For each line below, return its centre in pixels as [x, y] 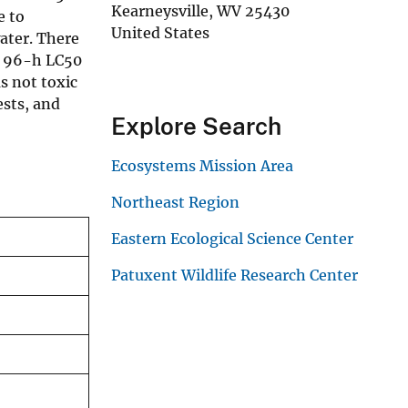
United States [160, 32]
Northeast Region [175, 202]
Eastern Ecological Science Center [232, 238]
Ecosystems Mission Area [202, 165]
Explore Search [196, 126]
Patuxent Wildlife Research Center [235, 275]
